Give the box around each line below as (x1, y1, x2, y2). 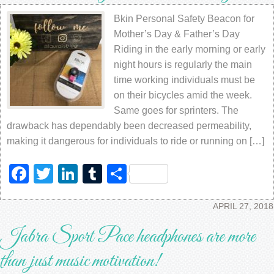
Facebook (29, 163, 116, 185)
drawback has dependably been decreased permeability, (7, 120, 251, 131)
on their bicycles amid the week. (114, 90, 252, 100)
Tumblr (102, 163, 163, 185)
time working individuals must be (114, 75, 255, 85)
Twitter (53, 163, 111, 185)
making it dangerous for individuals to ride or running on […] (7, 136, 264, 146)
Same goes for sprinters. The (114, 105, 239, 116)
